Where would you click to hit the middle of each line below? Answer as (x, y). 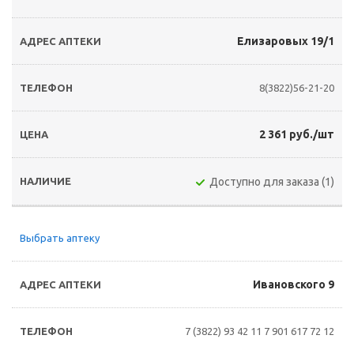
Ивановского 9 (294, 284)
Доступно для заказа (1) (272, 182)
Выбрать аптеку (60, 238)
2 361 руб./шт (297, 134)
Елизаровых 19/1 (286, 41)
